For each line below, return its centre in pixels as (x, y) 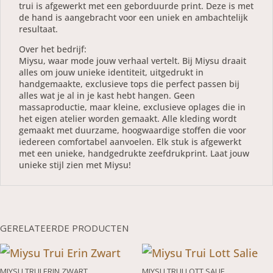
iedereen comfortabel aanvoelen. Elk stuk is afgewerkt (130, 142)
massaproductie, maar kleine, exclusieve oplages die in (132, 107)
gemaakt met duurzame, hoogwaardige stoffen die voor (133, 130)
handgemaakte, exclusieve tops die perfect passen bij (129, 84)
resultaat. (38, 29)
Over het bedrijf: (53, 49)
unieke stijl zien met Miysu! (75, 165)
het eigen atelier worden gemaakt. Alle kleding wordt (128, 119)
